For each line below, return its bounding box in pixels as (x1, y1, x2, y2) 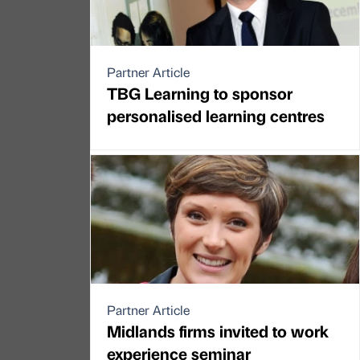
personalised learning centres (107, 104, 325, 127)
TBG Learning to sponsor (107, 82, 292, 104)
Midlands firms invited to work (107, 319, 329, 342)
